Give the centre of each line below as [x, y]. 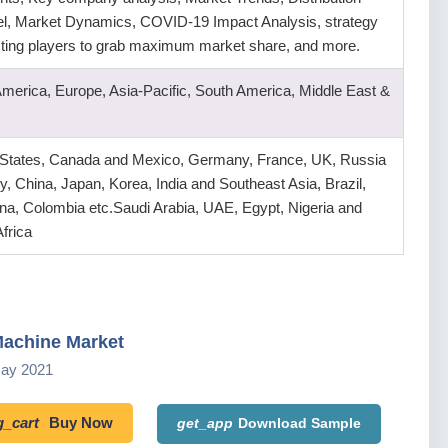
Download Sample [299, 423]
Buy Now [81, 422]
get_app [205, 423]
